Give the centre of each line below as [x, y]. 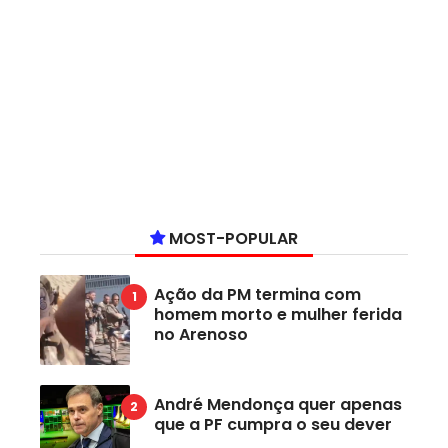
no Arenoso [201, 334]
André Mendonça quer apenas [278, 404]
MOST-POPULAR [231, 238]
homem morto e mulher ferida [278, 314]
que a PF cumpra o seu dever [273, 424]
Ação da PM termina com [257, 294]
